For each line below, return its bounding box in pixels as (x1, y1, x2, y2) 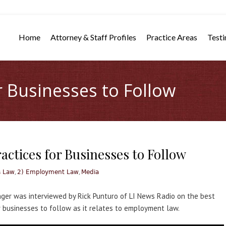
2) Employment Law (17, 168, 79, 176)
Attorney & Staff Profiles (50, 32, 136, 42)
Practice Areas (146, 32, 197, 42)
